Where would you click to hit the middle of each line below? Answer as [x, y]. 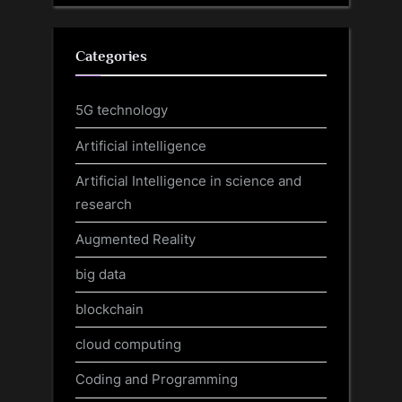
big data [100, 275]
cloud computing [128, 345]
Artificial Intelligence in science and [188, 180]
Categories [111, 56]
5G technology [122, 110]
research [104, 204]
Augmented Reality [135, 239]
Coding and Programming [157, 380]
